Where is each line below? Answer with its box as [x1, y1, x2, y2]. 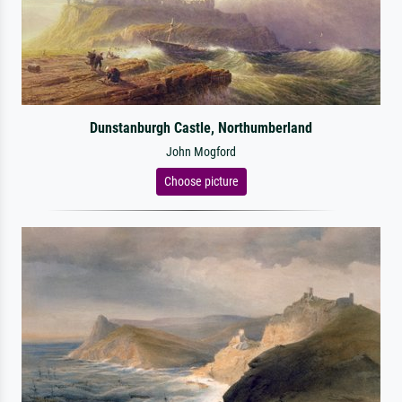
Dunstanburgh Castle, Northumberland [89, 119, 312, 136]
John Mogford [166, 144, 236, 160]
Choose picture [163, 174, 239, 188]
